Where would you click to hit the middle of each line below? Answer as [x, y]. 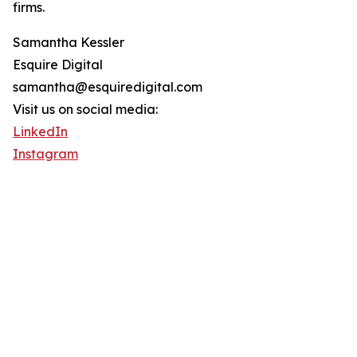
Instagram [45, 154]
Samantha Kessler [69, 43]
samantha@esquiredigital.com [108, 87]
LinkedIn [40, 132]
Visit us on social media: [85, 110]
